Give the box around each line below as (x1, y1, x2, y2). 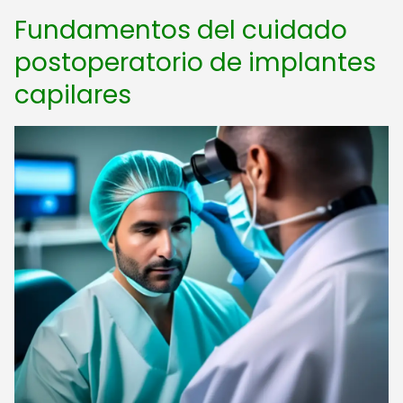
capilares (14, 77, 131, 112)
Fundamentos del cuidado (14, 13, 347, 48)
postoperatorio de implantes (14, 45, 376, 80)
